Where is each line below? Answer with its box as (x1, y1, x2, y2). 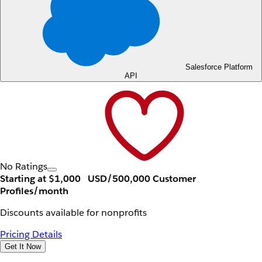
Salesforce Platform (185, 63, 253, 72)
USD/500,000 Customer (85, 173, 196, 185)
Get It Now (5, 242, 41, 251)
